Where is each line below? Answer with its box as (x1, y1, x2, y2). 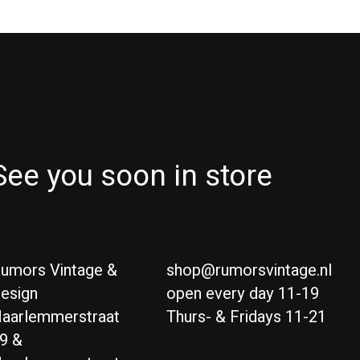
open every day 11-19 (166, 282, 319, 306)
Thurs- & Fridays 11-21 (166, 305, 326, 329)
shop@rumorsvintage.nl (166, 259, 332, 283)
